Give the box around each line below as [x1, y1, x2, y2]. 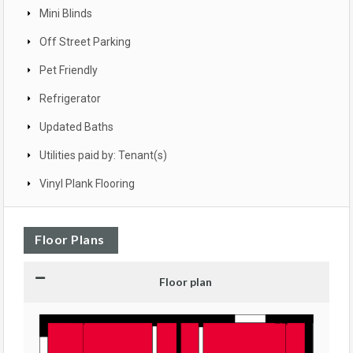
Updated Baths [39, 121, 113, 134]
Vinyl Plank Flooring [39, 177, 135, 191]
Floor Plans [35, 232, 105, 247]
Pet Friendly [39, 64, 98, 77]
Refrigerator [39, 92, 101, 106]
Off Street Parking [39, 35, 131, 49]
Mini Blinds [39, 7, 92, 20]
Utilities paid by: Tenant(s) [39, 149, 167, 162]
